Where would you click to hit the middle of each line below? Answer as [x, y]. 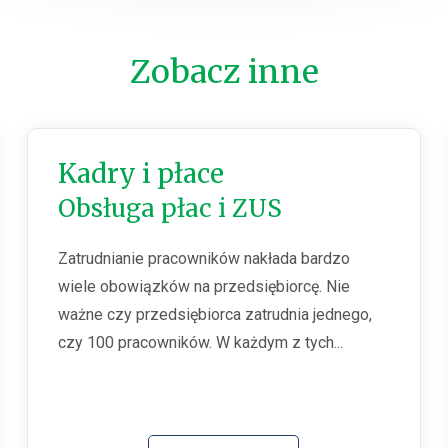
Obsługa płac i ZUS [169, 209]
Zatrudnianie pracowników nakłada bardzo [203, 259]
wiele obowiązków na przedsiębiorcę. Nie [203, 287]
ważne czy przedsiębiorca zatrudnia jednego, [214, 315]
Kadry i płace [140, 174]
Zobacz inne [224, 72]
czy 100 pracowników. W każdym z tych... [200, 343]
